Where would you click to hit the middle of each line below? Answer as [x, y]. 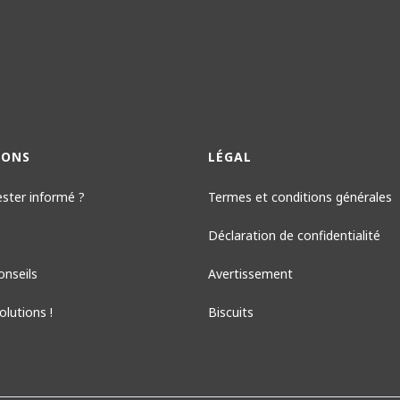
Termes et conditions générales [300, 196]
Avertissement [250, 273]
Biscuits [231, 312]
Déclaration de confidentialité [294, 235]
